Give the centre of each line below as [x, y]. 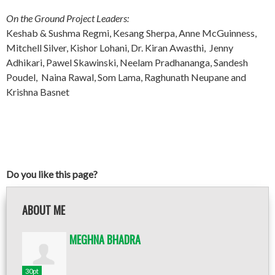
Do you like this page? [52, 174]
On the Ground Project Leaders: [68, 18]
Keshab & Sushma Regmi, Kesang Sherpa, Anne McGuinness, [131, 33]
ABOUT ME [44, 210]
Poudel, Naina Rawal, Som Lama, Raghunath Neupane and [126, 77]
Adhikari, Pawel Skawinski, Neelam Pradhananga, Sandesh [127, 62]
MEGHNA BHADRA [105, 239]
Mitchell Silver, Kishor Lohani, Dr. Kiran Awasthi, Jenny [120, 48]
